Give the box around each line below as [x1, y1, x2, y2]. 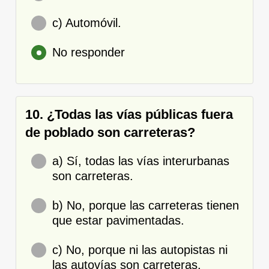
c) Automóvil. [52, 16, 121, 29]
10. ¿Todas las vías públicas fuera [25, 106, 233, 122]
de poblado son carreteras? [25, 124, 195, 140]
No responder [52, 45, 125, 59]
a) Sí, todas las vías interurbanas [52, 154, 229, 168]
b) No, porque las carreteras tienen [52, 198, 239, 212]
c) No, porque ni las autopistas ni [52, 243, 228, 256]
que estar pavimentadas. [52, 213, 184, 227]
